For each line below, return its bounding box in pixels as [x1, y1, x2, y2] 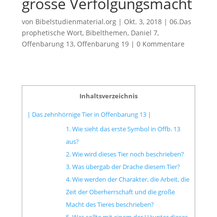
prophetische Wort [21, 28, 82, 37]
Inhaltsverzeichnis [79, 91, 138, 100]
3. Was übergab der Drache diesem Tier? [65, 162, 180, 171]
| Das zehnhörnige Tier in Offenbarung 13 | [27, 109, 151, 119]
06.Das [169, 16, 191, 26]
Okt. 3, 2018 [124, 16, 162, 26]
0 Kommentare [136, 39, 185, 48]
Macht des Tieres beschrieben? [65, 200, 154, 209]
